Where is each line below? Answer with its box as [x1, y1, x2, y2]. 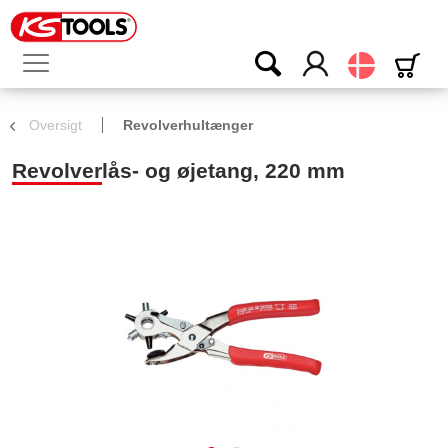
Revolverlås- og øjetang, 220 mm [12, 159, 345, 182]
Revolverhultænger [123, 117, 253, 133]
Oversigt [29, 117, 82, 133]
